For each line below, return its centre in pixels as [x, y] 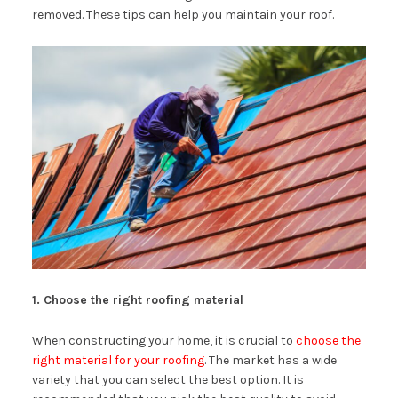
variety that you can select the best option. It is [167, 379]
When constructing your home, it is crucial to [163, 340]
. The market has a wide [270, 360]
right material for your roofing [118, 360]
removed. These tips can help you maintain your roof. [183, 15]
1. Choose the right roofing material [137, 299]
